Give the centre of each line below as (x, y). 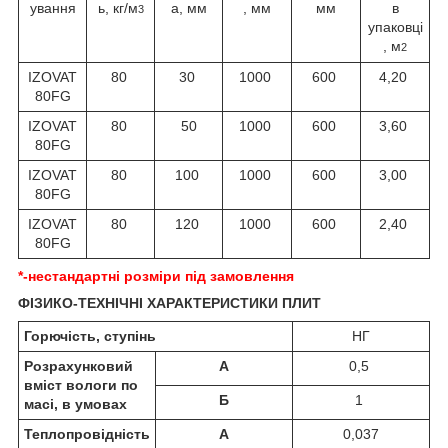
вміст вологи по (81, 385)
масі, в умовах (75, 404)
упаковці (395, 27)
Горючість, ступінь (90, 336)
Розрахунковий (78, 366)
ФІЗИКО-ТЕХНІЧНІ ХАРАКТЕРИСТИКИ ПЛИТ (169, 303)
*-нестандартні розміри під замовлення (156, 276)
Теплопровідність (87, 434)
